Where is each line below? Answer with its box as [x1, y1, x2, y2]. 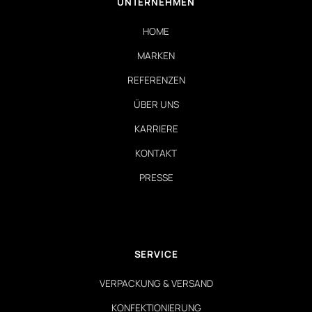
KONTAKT [135, 146, 177, 159]
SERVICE [134, 247, 178, 260]
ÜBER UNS [133, 97, 179, 111]
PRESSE [139, 171, 173, 184]
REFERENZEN [127, 73, 185, 86]
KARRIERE [134, 122, 178, 135]
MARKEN [137, 49, 175, 62]
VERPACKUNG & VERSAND [99, 276, 213, 290]
